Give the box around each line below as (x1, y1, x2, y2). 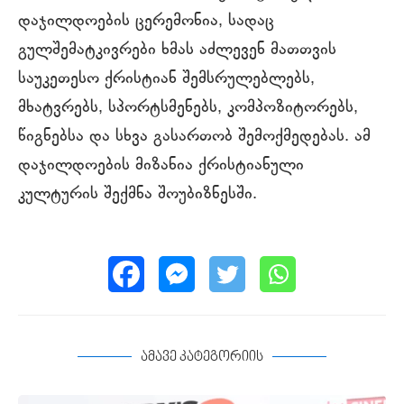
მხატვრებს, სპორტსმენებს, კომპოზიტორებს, (18, 97, 358, 118)
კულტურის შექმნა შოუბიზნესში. (18, 184, 257, 205)
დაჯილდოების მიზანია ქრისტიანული (18, 155, 304, 176)
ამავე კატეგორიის (141, 349, 263, 364)
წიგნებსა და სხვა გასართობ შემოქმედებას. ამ (18, 126, 371, 147)
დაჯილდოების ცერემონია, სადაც (18, 11, 274, 32)
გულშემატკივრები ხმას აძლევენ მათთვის (18, 40, 336, 60)
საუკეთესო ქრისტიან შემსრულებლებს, (18, 69, 315, 89)
